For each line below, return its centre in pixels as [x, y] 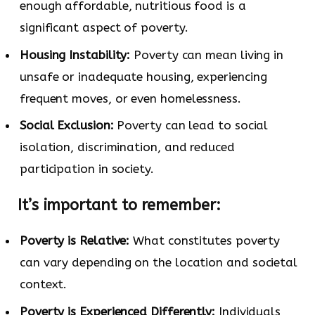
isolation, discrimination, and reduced [127, 147]
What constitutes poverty [205, 241]
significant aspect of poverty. [104, 28]
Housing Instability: [75, 54]
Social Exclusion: [67, 126]
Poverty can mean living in [207, 54]
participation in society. [87, 169]
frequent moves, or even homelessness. [130, 98]
